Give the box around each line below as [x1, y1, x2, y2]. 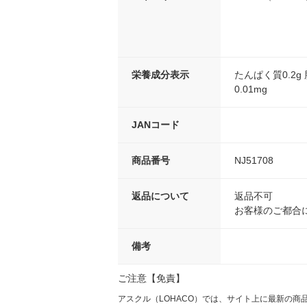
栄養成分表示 [132, 69, 189, 81]
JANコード [132, 119, 180, 131]
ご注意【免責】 [118, 273, 185, 284]
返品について [132, 191, 189, 202]
